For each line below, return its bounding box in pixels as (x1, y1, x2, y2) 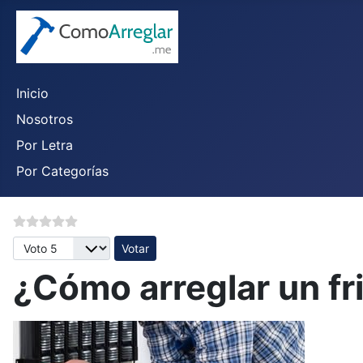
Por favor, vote (12, 237, 104, 253)
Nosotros (16, 111, 73, 127)
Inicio (16, 85, 49, 101)
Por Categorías (16, 163, 109, 179)
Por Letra (16, 137, 73, 153)
